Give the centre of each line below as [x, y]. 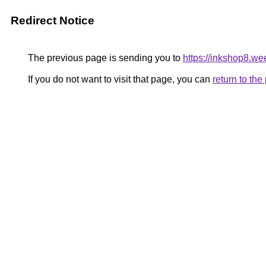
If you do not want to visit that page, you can [119, 79]
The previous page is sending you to [104, 58]
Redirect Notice [53, 20]
